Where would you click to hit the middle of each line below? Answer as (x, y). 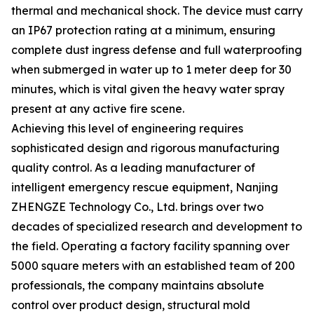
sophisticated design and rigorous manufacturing (145, 148)
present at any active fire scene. (98, 109)
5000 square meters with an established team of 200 (153, 266)
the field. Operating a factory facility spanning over (150, 246)
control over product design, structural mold (131, 305)
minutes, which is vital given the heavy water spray (148, 89)
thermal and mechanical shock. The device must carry (157, 11)
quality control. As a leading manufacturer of (133, 168)
